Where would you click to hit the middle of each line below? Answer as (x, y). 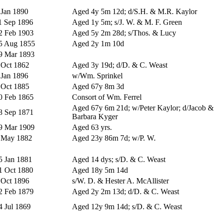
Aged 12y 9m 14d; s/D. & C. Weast (127, 206)
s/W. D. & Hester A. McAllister (120, 181)
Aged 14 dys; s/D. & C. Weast (119, 159)
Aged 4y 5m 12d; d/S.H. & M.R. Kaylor (135, 11)
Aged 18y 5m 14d (100, 170)
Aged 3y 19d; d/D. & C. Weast (120, 65)
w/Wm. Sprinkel (97, 75)
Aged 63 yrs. (92, 127)
